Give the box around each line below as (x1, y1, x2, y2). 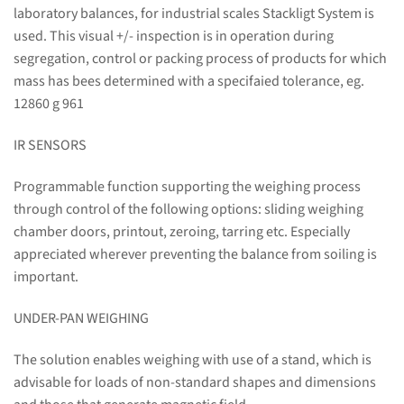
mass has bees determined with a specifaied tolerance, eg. (14, 71, 364, 92)
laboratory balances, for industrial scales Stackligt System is (14, 4, 374, 24)
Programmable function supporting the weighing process (14, 177, 361, 197)
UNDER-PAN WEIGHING (14, 308, 149, 328)
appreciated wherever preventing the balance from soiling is (14, 244, 377, 265)
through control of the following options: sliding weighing (14, 199, 363, 220)
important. (14, 267, 78, 288)
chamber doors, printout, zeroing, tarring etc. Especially (14, 222, 350, 243)
